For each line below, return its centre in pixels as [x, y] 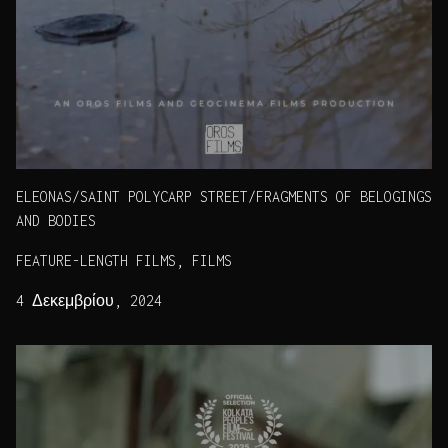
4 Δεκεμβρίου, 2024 [89, 300]
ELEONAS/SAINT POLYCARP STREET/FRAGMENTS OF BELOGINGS [224, 196]
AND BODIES [56, 220]
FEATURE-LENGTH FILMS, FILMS [124, 260]
